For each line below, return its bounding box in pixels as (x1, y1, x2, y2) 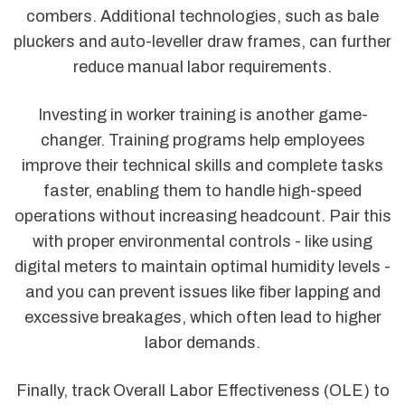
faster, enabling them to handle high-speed (43, 181, 362, 200)
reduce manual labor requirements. (73, 57, 332, 76)
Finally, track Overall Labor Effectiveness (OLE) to (15, 381, 390, 400)
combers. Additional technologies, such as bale (26, 6, 379, 25)
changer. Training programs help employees (40, 130, 365, 149)
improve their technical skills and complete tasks (22, 155, 383, 174)
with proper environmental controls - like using (33, 231, 372, 250)
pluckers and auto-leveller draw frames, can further (14, 32, 391, 51)
